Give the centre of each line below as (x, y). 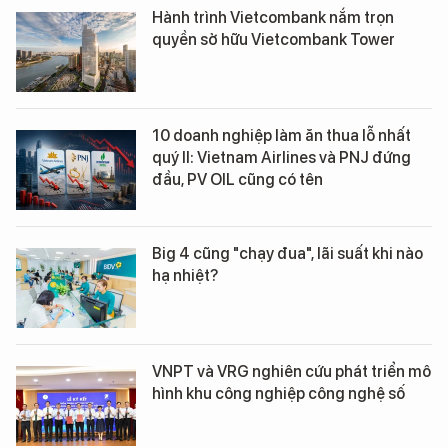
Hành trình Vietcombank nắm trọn (273, 18)
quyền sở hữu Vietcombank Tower (273, 40)
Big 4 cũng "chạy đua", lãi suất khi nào (287, 254)
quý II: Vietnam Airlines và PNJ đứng (281, 158)
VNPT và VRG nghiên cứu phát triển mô (291, 372)
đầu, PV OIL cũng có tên (237, 180)
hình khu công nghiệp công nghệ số (278, 394)
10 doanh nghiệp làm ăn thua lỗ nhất (281, 136)
